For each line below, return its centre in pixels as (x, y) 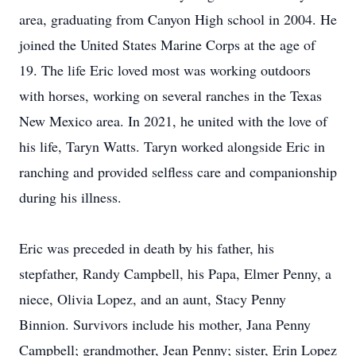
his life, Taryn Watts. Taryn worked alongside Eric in (172, 146)
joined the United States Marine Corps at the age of (167, 44)
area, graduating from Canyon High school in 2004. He (178, 19)
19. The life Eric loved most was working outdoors (165, 70)
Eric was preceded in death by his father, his (147, 248)
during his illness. (70, 197)
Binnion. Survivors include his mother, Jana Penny (165, 324)
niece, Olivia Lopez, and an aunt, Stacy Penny (153, 299)
